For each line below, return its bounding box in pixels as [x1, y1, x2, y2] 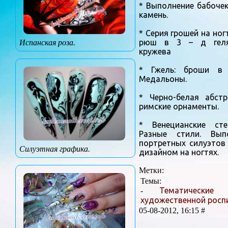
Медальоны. [139, 74, 187, 84]
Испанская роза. [19, 38, 75, 47]
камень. [139, 10, 168, 20]
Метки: [139, 166, 164, 175]
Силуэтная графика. [19, 144, 90, 153]
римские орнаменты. [139, 102, 219, 111]
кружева [139, 47, 171, 56]
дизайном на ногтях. [139, 148, 219, 157]
